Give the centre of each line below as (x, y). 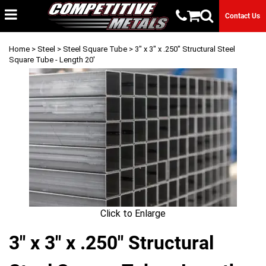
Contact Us (243, 16)
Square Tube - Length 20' (52, 59)
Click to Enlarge (133, 213)
